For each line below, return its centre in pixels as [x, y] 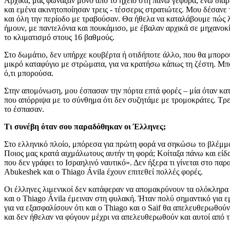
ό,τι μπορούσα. [29, 73]
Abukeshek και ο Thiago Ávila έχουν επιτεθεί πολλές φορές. [103, 171]
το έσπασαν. [24, 109]
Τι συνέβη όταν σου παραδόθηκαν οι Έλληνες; [85, 126]
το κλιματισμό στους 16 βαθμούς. [59, 37]
